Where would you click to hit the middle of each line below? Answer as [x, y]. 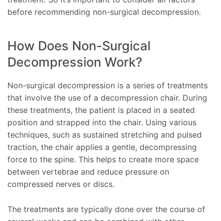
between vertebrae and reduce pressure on [88, 172]
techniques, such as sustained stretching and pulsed [105, 135]
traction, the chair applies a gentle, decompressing [102, 147]
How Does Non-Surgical [79, 45]
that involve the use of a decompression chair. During [107, 98]
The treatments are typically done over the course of [106, 209]
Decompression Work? [75, 62]
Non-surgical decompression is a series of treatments [108, 85]
